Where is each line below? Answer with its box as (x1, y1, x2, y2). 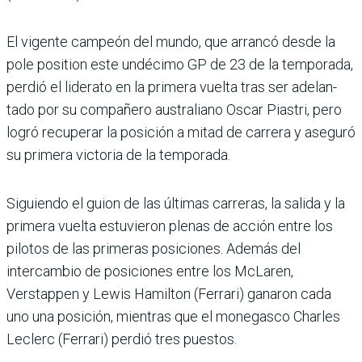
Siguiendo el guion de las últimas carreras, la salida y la (6, 195, 345, 213)
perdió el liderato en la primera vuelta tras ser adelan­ (6, 78, 337, 96)
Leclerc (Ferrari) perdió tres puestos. (6, 330, 237, 348)
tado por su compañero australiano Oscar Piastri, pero (6, 101, 342, 119)
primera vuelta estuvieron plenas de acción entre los (6, 217, 333, 235)
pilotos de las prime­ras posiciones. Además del (6, 240, 301, 258)
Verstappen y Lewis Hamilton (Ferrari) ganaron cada (6, 285, 331, 303)
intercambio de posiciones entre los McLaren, (6, 263, 293, 280)
